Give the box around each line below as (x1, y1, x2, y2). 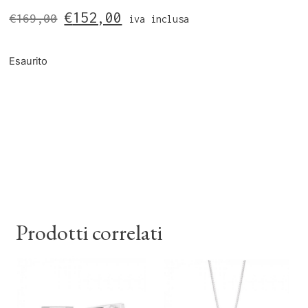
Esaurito (9, 54, 48, 67)
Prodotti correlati (16, 217, 163, 247)
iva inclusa (129, 13, 190, 25)
